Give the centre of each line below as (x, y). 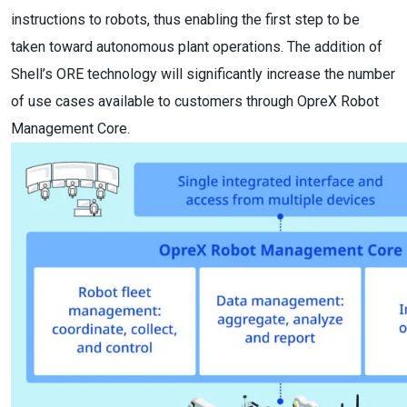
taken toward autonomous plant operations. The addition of (197, 47)
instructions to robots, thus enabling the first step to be (185, 20)
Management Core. (70, 129)
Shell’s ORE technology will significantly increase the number (203, 74)
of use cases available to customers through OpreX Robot (195, 101)
